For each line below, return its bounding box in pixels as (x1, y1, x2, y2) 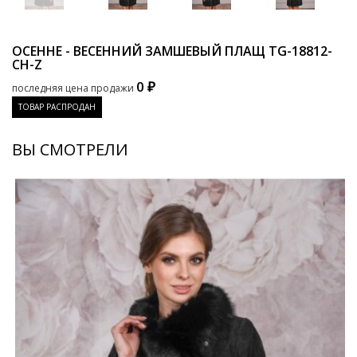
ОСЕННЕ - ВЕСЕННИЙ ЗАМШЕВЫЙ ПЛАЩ (12, 42, 269, 60)
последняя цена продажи (12, 81, 134, 95)
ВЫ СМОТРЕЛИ (12, 139, 128, 160)
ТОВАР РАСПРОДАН (18, 101, 96, 112)
